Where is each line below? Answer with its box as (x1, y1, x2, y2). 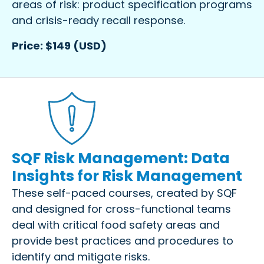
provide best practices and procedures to (12, 233, 233, 248)
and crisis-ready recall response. (12, 12, 185, 28)
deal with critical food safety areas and (12, 217, 220, 232)
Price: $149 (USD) (12, 38, 107, 53)
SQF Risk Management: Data (12, 147, 230, 169)
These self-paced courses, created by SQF (12, 185, 237, 200)
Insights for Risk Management (12, 165, 242, 186)
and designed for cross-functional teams (12, 201, 231, 216)
